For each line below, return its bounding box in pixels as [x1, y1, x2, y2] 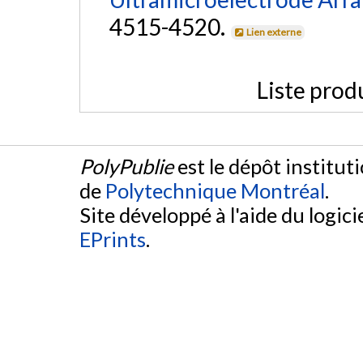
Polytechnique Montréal [105, 178, 325, 203]
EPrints [79, 227, 146, 252]
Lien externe [246, 26, 302, 39]
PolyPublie [79, 154, 173, 179]
